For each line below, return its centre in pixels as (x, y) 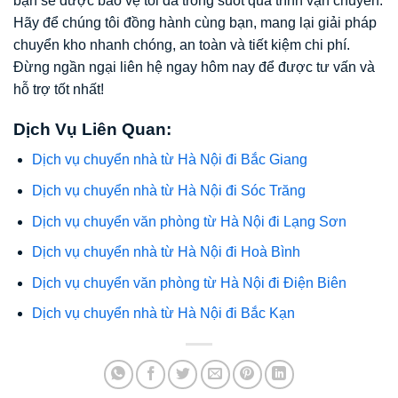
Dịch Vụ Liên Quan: (92, 129)
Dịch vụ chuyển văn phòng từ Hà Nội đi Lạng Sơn (189, 221)
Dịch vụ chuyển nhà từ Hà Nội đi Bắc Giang (169, 160)
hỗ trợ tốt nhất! (59, 90)
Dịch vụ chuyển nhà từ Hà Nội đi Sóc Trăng (168, 191)
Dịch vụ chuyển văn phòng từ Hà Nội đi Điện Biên (189, 283)
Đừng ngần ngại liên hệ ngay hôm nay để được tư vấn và (194, 68)
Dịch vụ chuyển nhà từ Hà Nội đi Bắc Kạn (163, 314)
